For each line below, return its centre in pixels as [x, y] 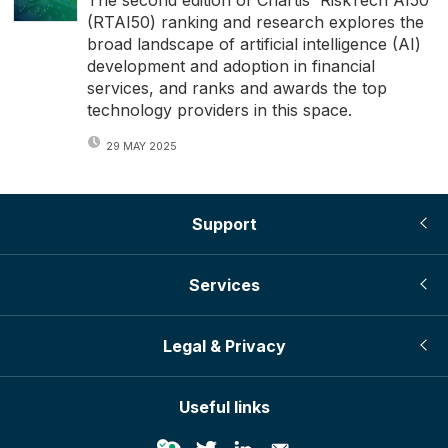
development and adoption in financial [230, 66]
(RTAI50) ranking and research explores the [255, 22]
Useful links [224, 406]
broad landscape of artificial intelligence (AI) [253, 44]
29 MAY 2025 [141, 146]
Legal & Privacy [224, 345]
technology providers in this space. [219, 110]
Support [224, 223]
